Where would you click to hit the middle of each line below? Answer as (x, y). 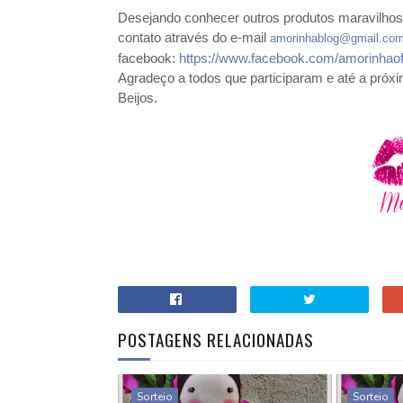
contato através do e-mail (193, 37)
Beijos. (137, 98)
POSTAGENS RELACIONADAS (215, 339)
